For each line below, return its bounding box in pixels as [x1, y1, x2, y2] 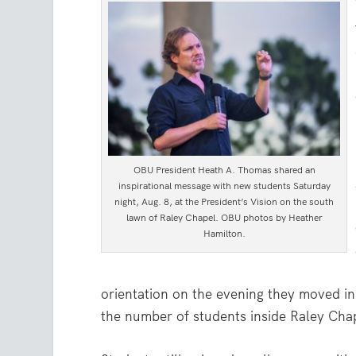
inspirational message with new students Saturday [118, 180, 331, 193]
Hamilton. [203, 227, 246, 241]
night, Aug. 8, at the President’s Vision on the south [114, 195, 335, 209]
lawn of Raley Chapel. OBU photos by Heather [126, 211, 323, 225]
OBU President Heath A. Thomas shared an [133, 164, 315, 177]
